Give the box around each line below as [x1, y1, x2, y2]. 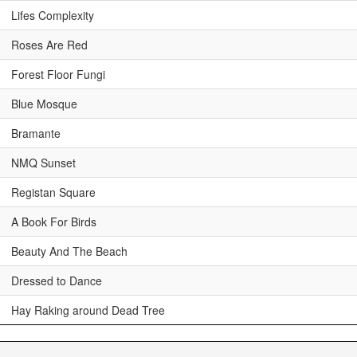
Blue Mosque [11, 96, 77, 112]
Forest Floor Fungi [11, 66, 105, 82]
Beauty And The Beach [11, 243, 127, 259]
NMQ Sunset [11, 155, 76, 171]
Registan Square [11, 184, 96, 200]
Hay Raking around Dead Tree [11, 302, 165, 318]
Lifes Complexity [11, 7, 94, 23]
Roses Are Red [11, 37, 88, 53]
